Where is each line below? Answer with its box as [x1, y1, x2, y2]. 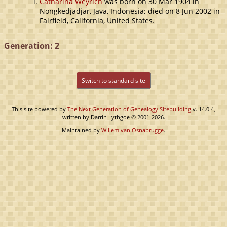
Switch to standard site [80, 75, 147, 85]
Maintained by [62, 126, 101, 134]
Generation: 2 [4, 40, 59, 51]
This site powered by [12, 105, 67, 113]
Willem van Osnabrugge [101, 126, 164, 134]
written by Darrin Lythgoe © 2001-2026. [62, 112, 165, 121]
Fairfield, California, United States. [40, 15, 155, 25]
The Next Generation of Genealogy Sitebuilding [67, 105, 191, 113]
